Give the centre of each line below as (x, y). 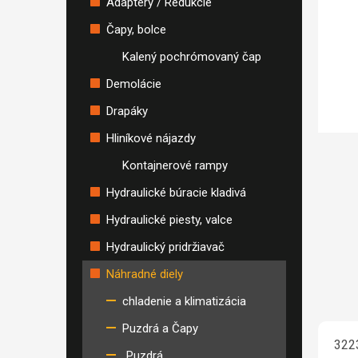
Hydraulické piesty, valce (169, 220)
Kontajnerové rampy (175, 165)
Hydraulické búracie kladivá (176, 193)
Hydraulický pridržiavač (165, 247)
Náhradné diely (145, 274)
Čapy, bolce (136, 30)
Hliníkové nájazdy (151, 138)
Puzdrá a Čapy (160, 328)
